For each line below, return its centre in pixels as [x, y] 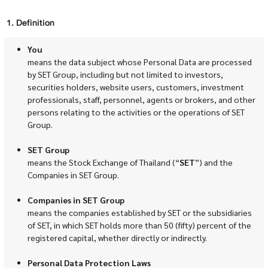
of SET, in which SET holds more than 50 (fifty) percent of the [139, 225]
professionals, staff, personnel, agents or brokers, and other [141, 99]
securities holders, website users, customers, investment [135, 86]
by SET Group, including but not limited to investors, [125, 74]
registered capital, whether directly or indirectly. [117, 237]
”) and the [214, 162]
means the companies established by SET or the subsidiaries [139, 212]
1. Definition [30, 23]
